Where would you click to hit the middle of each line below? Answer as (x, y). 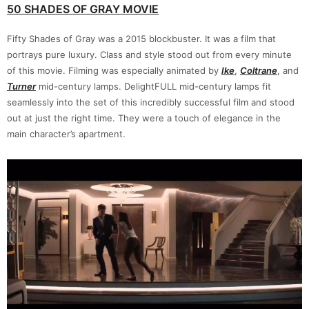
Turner (21, 86)
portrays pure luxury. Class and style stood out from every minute (149, 54)
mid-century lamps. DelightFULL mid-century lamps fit (153, 86)
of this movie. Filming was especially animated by (114, 70)
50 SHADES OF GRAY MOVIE (83, 9)
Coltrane (259, 70)
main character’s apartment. (66, 133)
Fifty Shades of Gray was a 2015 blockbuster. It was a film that (141, 38)
